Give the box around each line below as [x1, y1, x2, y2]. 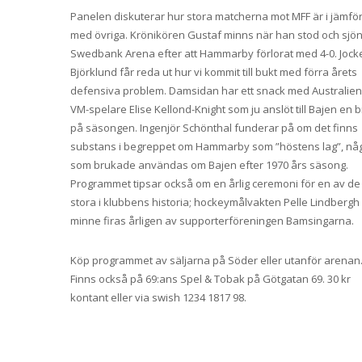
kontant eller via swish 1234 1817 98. [70, 290, 246, 305]
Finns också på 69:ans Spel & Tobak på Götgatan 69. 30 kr [70, 271, 351, 287]
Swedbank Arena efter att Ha [70, 46, 213, 61]
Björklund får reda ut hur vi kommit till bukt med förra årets [70, 65, 357, 80]
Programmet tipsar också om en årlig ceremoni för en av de [70, 176, 360, 192]
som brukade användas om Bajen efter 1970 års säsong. [70, 158, 348, 173]
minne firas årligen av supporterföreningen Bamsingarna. [70, 213, 354, 229]
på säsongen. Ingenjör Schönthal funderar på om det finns [70, 120, 358, 136]
